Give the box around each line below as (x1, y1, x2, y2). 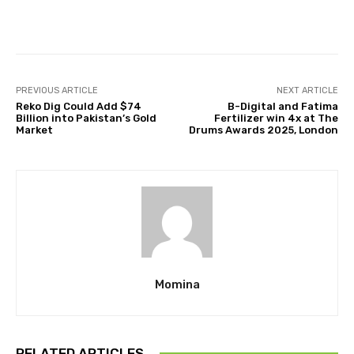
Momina (154, 277, 200, 292)
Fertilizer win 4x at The (213, 112, 338, 125)
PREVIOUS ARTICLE (16, 85, 98, 96)
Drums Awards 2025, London (188, 124, 338, 137)
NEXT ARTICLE (276, 85, 338, 96)
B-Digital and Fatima (227, 100, 338, 113)
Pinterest (254, 8, 296, 21)
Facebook (54, 8, 97, 21)
